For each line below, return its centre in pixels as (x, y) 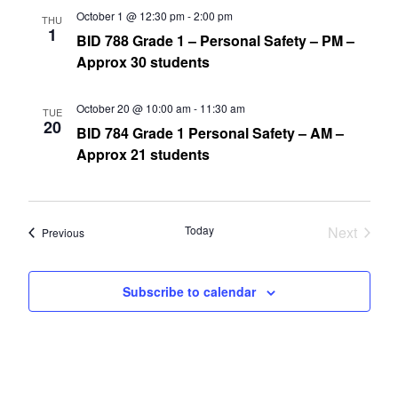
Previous (63, 232)
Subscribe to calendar (189, 291)
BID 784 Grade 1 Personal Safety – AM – (210, 133)
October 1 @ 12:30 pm (130, 16)
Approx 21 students (143, 154)
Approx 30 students (143, 62)
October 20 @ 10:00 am (133, 108)
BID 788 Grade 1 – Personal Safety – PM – (215, 40)
